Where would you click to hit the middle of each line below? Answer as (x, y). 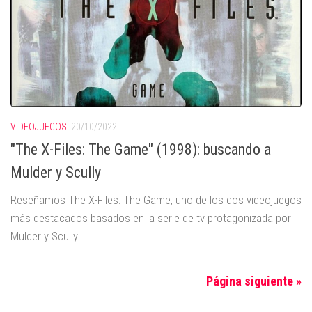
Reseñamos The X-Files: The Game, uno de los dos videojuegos (156, 200)
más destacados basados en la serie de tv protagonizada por (151, 218)
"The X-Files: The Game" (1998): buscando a (141, 150)
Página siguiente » (254, 281)
